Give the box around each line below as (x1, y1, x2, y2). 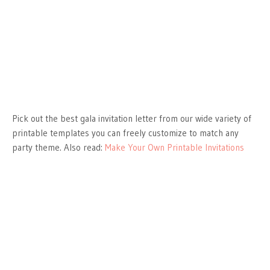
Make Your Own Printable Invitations (105, 141, 244, 153)
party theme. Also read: (12, 141, 105, 153)
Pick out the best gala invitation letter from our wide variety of (12, 112, 251, 124)
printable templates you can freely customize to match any (12, 127, 239, 139)
